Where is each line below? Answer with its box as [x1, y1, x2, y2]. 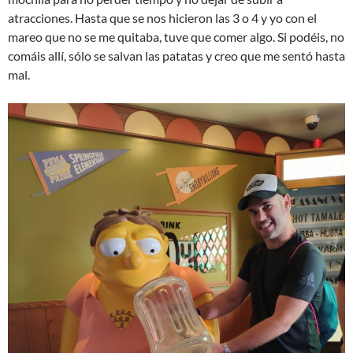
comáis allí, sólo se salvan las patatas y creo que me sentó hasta [8, 47, 345, 63]
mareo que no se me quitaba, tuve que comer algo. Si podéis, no [8, 28, 344, 44]
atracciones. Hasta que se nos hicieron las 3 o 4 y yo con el [8, 9, 317, 25]
